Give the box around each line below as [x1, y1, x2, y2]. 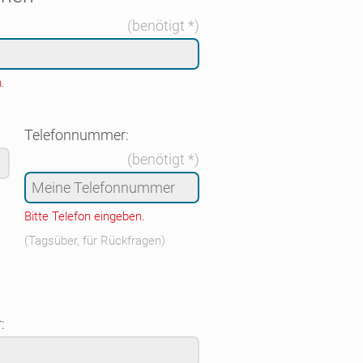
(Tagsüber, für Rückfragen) [23, 233, 165, 248]
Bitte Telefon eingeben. [23, 209, 145, 224]
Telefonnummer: [23, 126, 129, 144]
